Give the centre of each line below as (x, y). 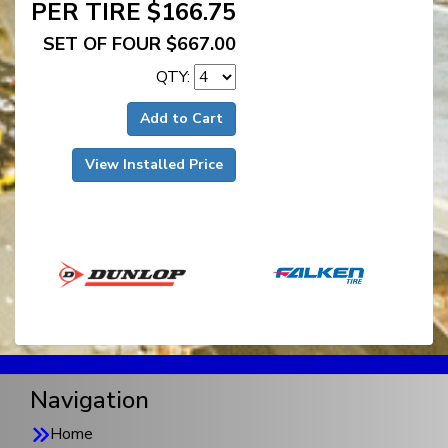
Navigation (89, 399)
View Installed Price (154, 164)
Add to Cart (181, 118)
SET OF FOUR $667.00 (139, 43)
